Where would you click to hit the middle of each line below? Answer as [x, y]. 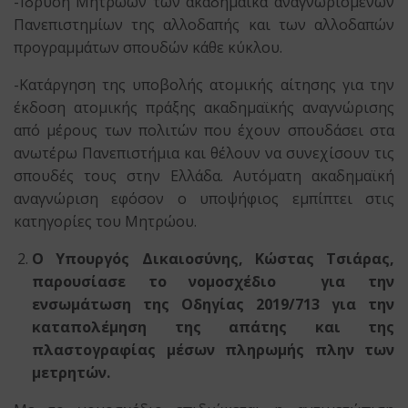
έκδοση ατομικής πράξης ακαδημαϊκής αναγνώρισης [204, 107]
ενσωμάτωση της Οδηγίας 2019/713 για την [213, 304]
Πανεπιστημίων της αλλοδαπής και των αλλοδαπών [204, 25]
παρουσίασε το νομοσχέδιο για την [213, 281]
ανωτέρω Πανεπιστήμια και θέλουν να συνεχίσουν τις [204, 153]
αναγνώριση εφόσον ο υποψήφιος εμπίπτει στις [204, 199]
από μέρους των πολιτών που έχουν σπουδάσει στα [204, 130]
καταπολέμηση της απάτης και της [213, 327]
